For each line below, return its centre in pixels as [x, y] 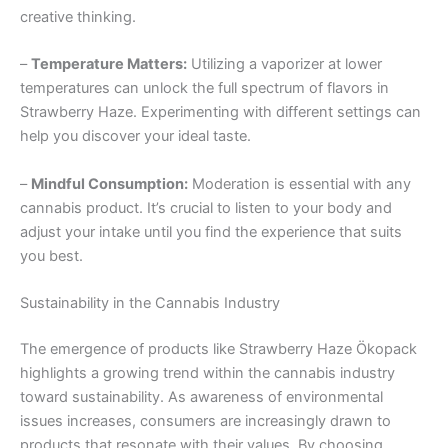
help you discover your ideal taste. [135, 136]
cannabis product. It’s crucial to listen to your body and [206, 207]
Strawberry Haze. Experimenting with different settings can [220, 112]
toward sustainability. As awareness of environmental [201, 396]
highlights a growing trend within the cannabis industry [207, 372]
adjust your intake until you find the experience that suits [211, 231]
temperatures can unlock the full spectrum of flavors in [204, 88]
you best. [51, 255]
